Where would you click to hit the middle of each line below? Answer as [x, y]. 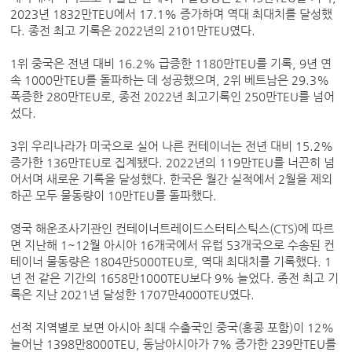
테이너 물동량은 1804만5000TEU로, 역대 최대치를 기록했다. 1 [171, 262]
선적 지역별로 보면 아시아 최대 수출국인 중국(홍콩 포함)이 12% [172, 328]
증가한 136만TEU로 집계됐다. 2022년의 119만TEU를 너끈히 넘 [173, 163]
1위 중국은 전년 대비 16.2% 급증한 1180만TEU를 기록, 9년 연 [171, 64]
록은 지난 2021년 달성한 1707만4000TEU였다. [134, 295]
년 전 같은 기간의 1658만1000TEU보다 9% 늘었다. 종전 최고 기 [175, 279]
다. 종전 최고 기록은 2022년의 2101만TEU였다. [135, 31]
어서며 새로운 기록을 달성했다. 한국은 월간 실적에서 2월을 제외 [172, 180]
